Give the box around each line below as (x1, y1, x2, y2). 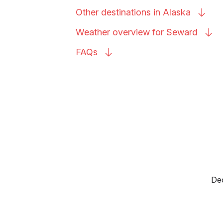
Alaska (163, 7, 191, 17)
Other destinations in (76, 7, 163, 17)
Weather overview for (76, 27, 166, 37)
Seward (166, 27, 198, 37)
